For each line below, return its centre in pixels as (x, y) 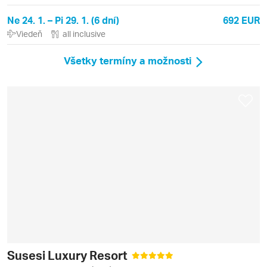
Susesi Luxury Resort (69, 255)
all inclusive (84, 34)
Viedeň (29, 34)
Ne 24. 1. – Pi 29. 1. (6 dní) (63, 20)
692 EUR (241, 20)
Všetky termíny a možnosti (128, 60)
